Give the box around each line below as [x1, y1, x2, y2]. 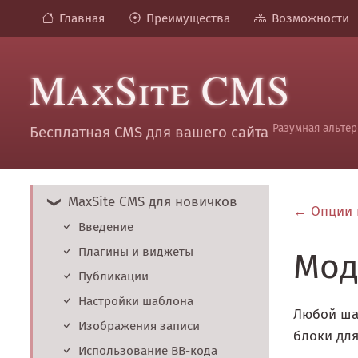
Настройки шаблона [78, 294, 193, 309]
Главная [59, 11, 105, 26]
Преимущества [146, 11, 230, 26]
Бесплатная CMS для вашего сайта [30, 124, 272, 142]
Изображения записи [78, 319, 200, 334]
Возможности [272, 11, 349, 26]
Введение [78, 220, 133, 235]
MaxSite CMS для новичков [68, 193, 238, 211]
